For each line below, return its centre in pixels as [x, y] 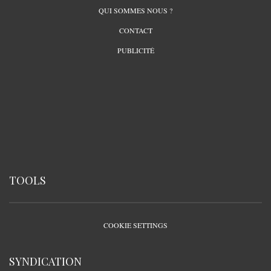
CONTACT [135, 30]
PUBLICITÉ [135, 50]
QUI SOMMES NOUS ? [135, 10]
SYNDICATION [45, 261]
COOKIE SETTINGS [135, 225]
